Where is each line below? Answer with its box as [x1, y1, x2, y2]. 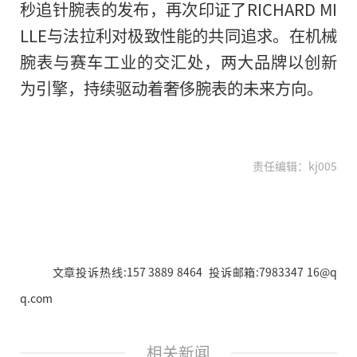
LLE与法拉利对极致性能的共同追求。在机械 [20, 23, 337, 48]
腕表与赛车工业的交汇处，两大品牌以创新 [20, 49, 337, 74]
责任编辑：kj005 [253, 158, 337, 175]
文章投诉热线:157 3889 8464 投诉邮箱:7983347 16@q [52, 264, 337, 280]
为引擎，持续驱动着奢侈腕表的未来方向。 [20, 76, 323, 100]
